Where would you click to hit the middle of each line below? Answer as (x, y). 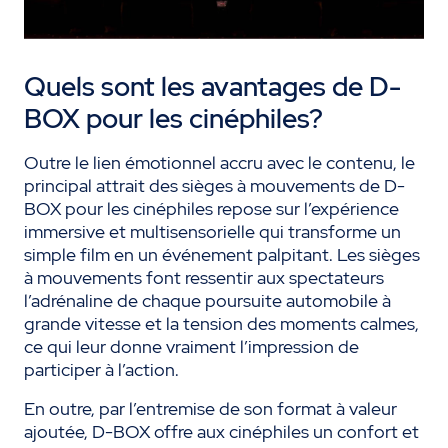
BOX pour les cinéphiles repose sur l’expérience (211, 209)
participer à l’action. (101, 370)
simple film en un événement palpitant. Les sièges (222, 255)
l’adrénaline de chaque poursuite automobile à (207, 301)
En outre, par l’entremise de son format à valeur (210, 409)
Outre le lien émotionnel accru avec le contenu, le (219, 163)
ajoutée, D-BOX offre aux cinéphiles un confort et (221, 432)
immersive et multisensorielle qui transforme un (212, 232)
